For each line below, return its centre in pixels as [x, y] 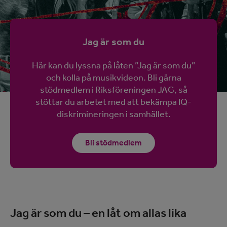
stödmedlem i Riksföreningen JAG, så [113, 90]
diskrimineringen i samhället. [113, 114]
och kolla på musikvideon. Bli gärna [113, 78]
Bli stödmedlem [113, 143]
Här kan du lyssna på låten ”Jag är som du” [113, 65]
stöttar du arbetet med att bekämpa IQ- [113, 102]
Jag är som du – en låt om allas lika [98, 213]
